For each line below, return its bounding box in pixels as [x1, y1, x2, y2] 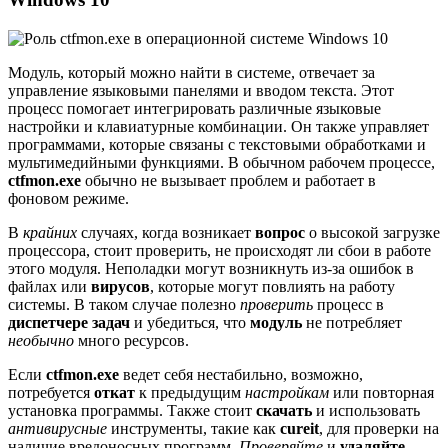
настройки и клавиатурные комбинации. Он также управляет [8, 117, 429, 135]
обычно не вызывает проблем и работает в [81, 171, 376, 189]
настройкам [245, 383, 329, 401]
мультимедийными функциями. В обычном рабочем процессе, [8, 153, 435, 171]
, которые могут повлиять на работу [150, 277, 395, 295]
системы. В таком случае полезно [8, 295, 240, 313]
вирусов [91, 277, 150, 295]
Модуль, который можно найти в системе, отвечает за [8, 63, 375, 81]
